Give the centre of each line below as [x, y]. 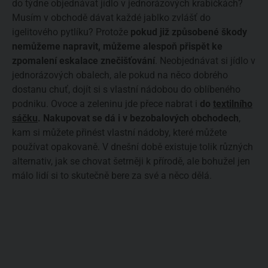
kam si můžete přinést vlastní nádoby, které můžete [119, 132]
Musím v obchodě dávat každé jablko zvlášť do [111, 17]
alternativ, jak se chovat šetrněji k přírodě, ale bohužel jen [131, 161]
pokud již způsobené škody [188, 32]
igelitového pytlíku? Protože [70, 32]
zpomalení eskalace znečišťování [83, 60]
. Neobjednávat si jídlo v [205, 60]
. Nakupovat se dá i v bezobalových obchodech [138, 118]
